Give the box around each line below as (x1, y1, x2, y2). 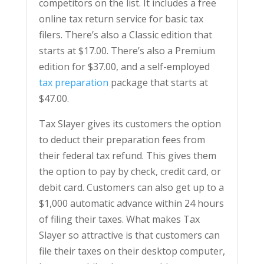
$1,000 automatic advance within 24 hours (38, 197, 224, 210)
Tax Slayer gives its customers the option (38, 117, 221, 130)
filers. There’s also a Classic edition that (38, 28, 212, 41)
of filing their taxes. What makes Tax (38, 213, 200, 226)
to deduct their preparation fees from (38, 133, 205, 146)
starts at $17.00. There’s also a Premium (38, 44, 215, 57)
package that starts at (108, 76, 208, 89)
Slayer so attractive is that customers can (38, 229, 220, 242)
